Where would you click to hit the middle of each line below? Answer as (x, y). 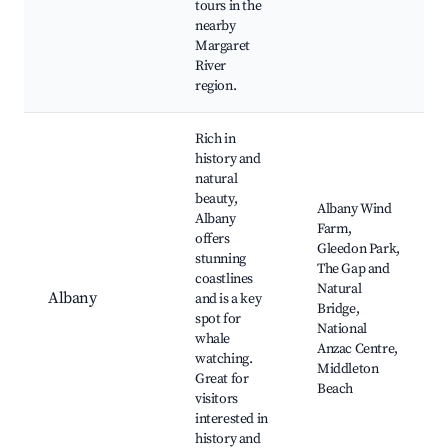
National (342, 329)
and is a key (228, 299)
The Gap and (353, 269)
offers (212, 239)
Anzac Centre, (357, 349)
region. (216, 86)
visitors (216, 399)
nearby (215, 26)
